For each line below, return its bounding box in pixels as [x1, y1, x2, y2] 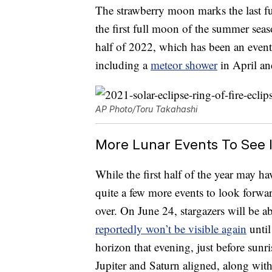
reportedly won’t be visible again [95, 221, 246, 237]
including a [95, 57, 151, 73]
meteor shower [151, 57, 217, 73]
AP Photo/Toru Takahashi [95, 104, 197, 115]
